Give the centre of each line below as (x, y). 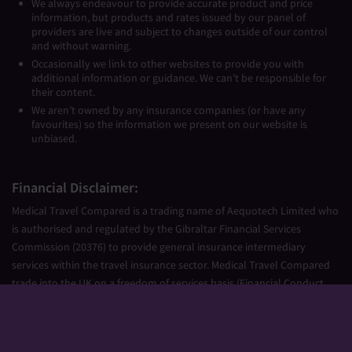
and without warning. (81, 45)
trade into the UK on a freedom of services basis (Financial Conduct (168, 283)
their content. (63, 92)
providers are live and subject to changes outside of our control (180, 31)
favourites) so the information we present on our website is (169, 124)
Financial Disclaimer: (75, 188)
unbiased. (54, 138)
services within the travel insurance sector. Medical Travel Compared (171, 265)
